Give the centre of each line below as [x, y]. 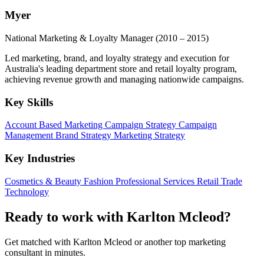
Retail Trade [220, 181]
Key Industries [40, 158]
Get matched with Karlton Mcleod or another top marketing [115, 242]
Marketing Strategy [149, 136]
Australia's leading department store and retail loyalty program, [121, 68]
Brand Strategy [85, 136]
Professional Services [156, 181]
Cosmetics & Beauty [44, 181]
